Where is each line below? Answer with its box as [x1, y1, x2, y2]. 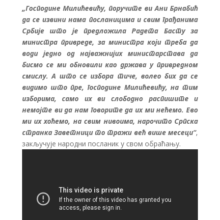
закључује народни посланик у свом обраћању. [22, 139, 181, 149]
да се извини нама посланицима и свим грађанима [22, 15, 198, 25]
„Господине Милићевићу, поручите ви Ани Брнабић [22, 3, 198, 13]
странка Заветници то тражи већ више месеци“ [22, 128, 196, 137]
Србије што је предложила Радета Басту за [22, 26, 198, 36]
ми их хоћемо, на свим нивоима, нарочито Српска [22, 116, 198, 126]
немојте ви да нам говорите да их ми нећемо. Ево [22, 105, 198, 115]
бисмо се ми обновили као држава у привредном [22, 60, 198, 70]
